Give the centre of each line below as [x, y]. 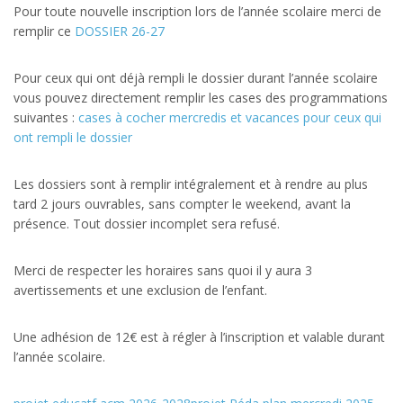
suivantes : [46, 117]
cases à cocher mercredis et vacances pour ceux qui [230, 117]
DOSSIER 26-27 [120, 31]
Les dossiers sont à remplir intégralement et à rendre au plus [191, 184]
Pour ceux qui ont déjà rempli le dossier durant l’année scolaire [196, 77]
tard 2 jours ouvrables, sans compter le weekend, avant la [182, 203]
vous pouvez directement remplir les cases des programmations [201, 97]
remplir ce [44, 31]
